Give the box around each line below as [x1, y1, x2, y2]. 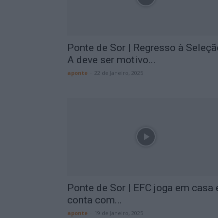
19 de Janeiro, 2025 [94, 209, 143, 217]
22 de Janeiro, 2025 [94, 69, 143, 76]
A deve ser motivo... [67, 54, 156, 66]
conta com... [67, 194, 122, 206]
